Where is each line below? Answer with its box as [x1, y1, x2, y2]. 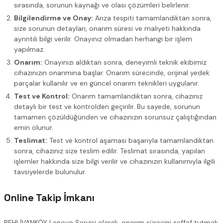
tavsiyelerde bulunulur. [14, 167, 86, 177]
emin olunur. [14, 123, 53, 132]
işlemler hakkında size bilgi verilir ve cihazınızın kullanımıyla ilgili [14, 157, 215, 166]
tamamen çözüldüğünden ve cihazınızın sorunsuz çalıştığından [14, 112, 217, 122]
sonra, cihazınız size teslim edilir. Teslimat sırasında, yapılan [14, 146, 205, 156]
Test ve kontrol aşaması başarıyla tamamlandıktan [47, 136, 214, 145]
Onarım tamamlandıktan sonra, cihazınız [70, 92, 203, 101]
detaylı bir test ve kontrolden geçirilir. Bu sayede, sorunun [14, 102, 200, 111]
